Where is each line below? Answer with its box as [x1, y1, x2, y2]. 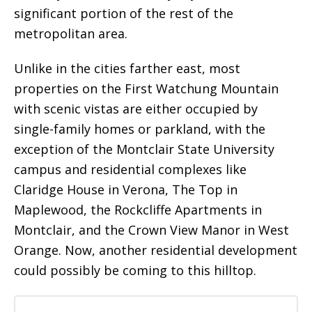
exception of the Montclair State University [14, 141, 274, 157]
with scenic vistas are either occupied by [14, 100, 258, 117]
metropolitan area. [14, 25, 127, 42]
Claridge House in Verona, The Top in [14, 181, 237, 198]
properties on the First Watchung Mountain [14, 80, 279, 97]
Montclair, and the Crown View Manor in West [14, 221, 289, 238]
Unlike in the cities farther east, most [14, 60, 240, 77]
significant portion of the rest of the [14, 5, 233, 22]
